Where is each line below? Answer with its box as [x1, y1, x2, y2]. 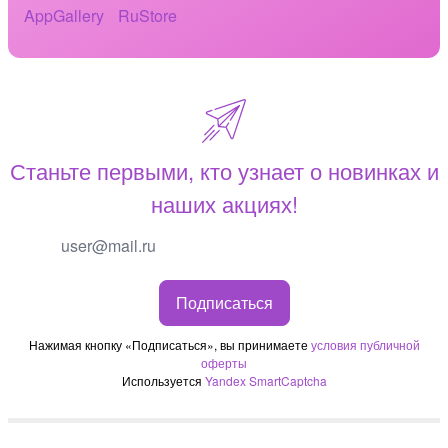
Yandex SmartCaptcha [204, 372, 327, 390]
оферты [201, 354, 247, 372]
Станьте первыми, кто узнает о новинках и [9, 154, 439, 186]
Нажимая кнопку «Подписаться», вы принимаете [28, 336, 311, 354]
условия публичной [310, 336, 420, 354]
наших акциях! [150, 187, 298, 219]
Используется [121, 372, 205, 390]
